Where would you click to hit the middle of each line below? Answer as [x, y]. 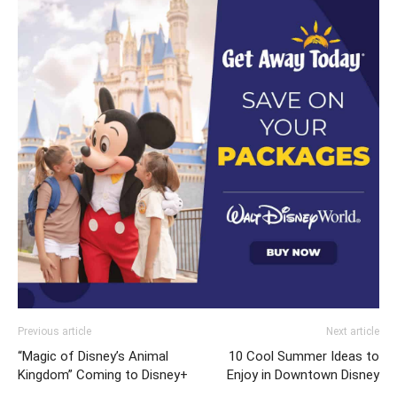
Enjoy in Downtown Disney [303, 374]
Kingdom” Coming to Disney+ [103, 374]
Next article [353, 331]
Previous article [54, 331]
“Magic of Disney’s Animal [93, 356]
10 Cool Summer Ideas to [304, 356]
